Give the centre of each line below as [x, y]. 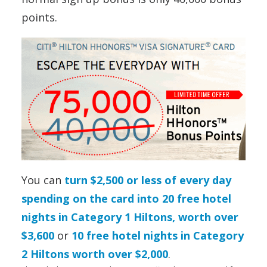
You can [41, 180]
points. [39, 17]
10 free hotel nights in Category [158, 236]
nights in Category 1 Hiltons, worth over [130, 217]
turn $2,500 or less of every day [146, 180]
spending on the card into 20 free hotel [126, 199]
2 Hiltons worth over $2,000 [95, 254]
